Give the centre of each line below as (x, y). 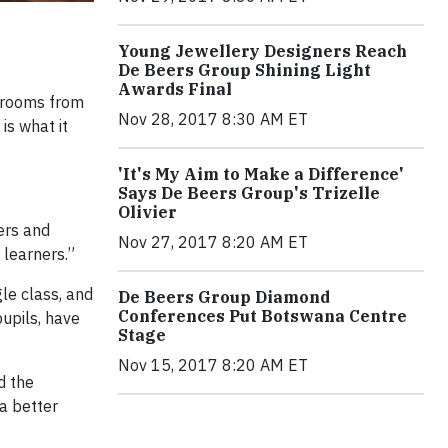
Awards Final (175, 89)
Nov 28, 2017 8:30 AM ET (213, 119)
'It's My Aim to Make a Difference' (261, 174)
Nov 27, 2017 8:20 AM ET (213, 242)
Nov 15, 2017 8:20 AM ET (213, 365)
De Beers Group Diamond (224, 297)
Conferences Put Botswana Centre (262, 316)
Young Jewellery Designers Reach (262, 51)
